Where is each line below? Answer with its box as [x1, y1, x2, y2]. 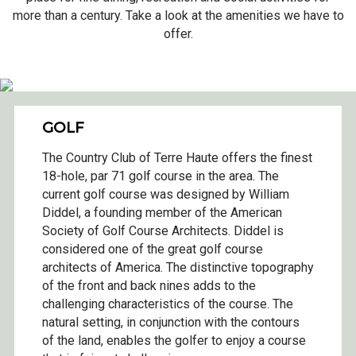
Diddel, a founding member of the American [42, 205, 282, 221]
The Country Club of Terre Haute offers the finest [42, 150, 312, 166]
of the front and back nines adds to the [42, 278, 256, 294]
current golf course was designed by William [42, 187, 289, 203]
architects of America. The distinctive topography [42, 260, 314, 276]
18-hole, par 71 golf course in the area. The [42, 168, 279, 184]
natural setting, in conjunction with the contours [42, 315, 300, 331]
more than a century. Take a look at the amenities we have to [12, 8, 344, 23]
